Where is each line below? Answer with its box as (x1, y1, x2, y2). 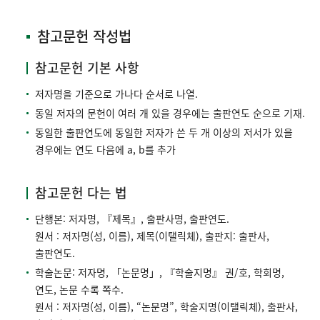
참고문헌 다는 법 (35, 183, 127, 203)
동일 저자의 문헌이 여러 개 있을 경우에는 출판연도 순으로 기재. (35, 106, 305, 121)
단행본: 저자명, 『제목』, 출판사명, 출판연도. (35, 211, 229, 226)
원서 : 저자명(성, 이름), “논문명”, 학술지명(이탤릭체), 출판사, (35, 299, 298, 314)
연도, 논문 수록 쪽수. (35, 282, 124, 297)
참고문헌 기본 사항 (35, 58, 139, 78)
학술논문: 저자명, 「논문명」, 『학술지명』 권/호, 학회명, (35, 265, 284, 280)
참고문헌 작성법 (37, 26, 131, 47)
